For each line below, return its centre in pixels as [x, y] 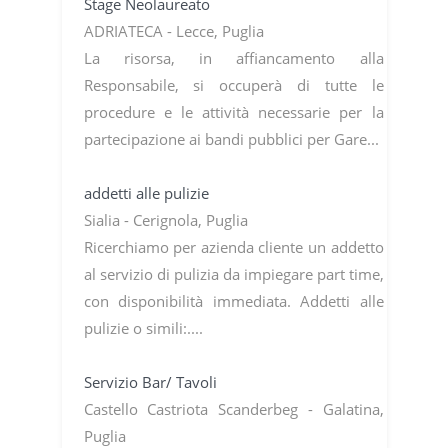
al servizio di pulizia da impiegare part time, [233, 273]
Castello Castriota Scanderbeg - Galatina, [233, 408]
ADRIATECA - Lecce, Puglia [175, 30]
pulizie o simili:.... [145, 327]
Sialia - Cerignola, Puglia [167, 219]
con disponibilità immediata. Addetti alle [233, 300]
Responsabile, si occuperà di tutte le [233, 84]
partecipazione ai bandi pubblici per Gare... [233, 138]
